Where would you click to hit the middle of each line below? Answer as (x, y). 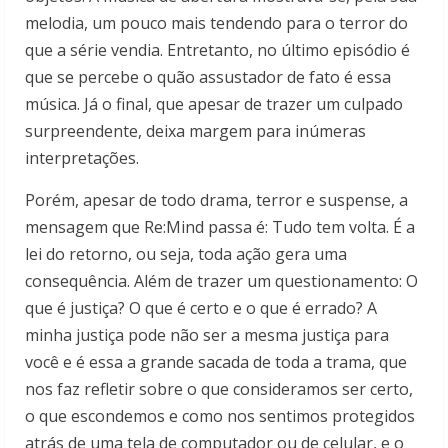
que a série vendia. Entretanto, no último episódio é (217, 50)
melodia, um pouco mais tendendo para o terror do (216, 23)
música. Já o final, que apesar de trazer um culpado (214, 104)
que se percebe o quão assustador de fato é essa (208, 77)
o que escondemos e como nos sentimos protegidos (220, 416)
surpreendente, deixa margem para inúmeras (195, 131)
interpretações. (82, 158)
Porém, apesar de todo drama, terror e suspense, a (216, 200)
